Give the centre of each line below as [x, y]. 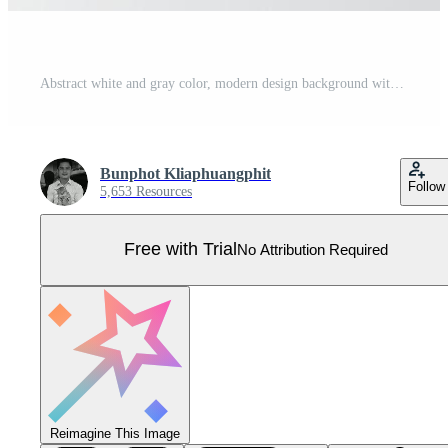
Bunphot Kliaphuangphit [185, 173]
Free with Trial [180, 249]
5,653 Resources [146, 191]
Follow [426, 186]
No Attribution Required [312, 250]
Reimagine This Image [115, 433]
